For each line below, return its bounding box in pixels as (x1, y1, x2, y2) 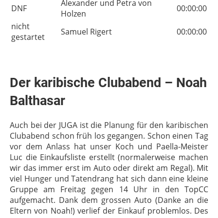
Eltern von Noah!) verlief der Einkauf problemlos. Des (10, 205, 208, 216)
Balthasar (10, 93, 65, 109)
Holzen (61, 8, 86, 19)
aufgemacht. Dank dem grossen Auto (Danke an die (10, 195, 208, 205)
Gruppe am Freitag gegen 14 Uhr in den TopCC (10, 184, 208, 195)
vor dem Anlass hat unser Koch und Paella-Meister (10, 141, 208, 152)
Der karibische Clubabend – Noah (10, 75, 207, 91)
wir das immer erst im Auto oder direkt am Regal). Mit (10, 163, 208, 173)
